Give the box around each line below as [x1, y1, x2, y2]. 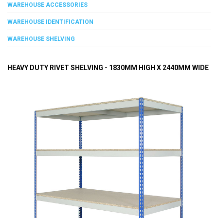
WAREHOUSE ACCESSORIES [7, 1, 88, 8]
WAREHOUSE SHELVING [7, 35, 75, 42]
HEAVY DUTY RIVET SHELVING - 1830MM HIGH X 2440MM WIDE [7, 63, 209, 72]
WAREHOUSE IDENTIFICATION [7, 18, 93, 25]
